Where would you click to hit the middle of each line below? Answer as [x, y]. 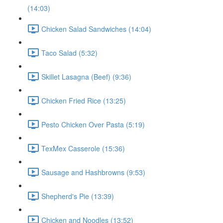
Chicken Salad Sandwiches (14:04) [96, 29]
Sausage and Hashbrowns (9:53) [93, 172]
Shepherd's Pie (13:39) [78, 196]
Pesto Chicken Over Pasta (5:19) [93, 124]
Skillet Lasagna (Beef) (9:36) [86, 76]
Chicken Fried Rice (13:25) [84, 100]
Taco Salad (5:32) [69, 53]
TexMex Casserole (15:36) [83, 148]
